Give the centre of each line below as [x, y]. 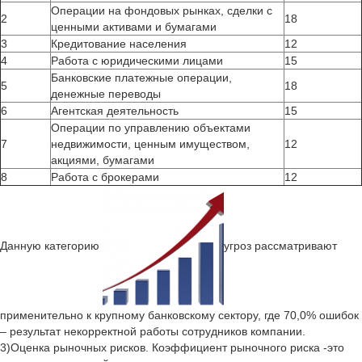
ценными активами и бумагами [134, 27]
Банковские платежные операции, [141, 78]
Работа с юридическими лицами [137, 61]
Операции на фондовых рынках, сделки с [162, 11]
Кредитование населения [119, 44]
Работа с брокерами [105, 177]
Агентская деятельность [115, 111]
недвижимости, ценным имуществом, [150, 144]
